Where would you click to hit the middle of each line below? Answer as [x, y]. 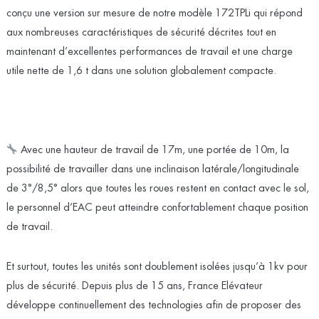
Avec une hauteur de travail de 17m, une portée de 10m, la [154, 151]
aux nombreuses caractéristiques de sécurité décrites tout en [141, 32]
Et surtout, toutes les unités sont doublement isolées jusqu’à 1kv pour [157, 267]
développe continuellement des [77, 306]
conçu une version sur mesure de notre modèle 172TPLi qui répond [154, 13]
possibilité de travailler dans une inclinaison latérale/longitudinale [152, 170]
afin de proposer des [252, 306]
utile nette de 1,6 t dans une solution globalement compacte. [141, 71]
